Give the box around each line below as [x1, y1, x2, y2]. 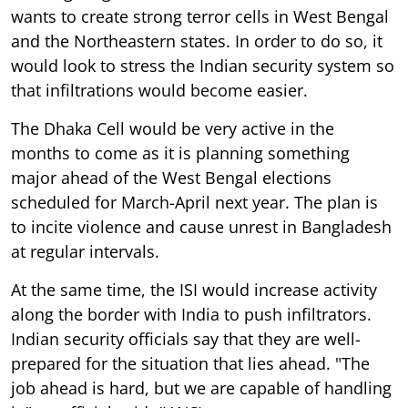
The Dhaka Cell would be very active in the [11, 117, 334, 139]
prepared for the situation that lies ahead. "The [11, 352, 370, 374]
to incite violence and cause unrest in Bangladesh [11, 215, 392, 238]
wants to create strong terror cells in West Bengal [11, 5, 389, 27]
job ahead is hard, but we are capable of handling [11, 376, 392, 399]
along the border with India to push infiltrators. [11, 302, 372, 325]
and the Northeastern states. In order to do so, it [11, 29, 382, 52]
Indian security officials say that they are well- [11, 327, 361, 350]
